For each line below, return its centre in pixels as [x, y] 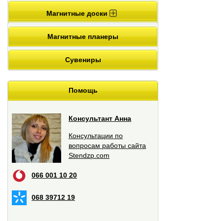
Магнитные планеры [83, 37]
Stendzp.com [89, 156]
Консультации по [96, 136]
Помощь [83, 91]
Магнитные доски [78, 14]
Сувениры [83, 60]
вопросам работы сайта [107, 146]
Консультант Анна [100, 119]
